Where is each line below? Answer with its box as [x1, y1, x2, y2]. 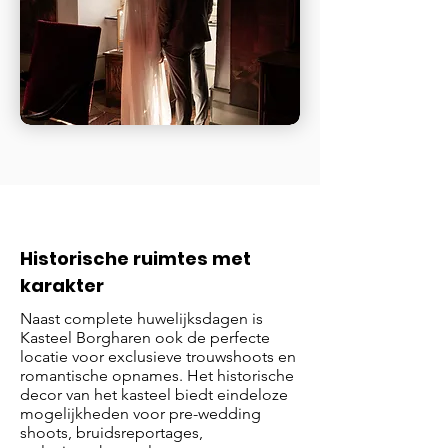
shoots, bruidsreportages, [20, 423, 203, 442]
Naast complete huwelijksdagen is [20, 309, 263, 328]
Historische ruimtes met [20, 246, 251, 271]
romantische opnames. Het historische [20, 366, 294, 385]
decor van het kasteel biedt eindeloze [20, 385, 288, 404]
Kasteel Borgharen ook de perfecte [20, 328, 270, 347]
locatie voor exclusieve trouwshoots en [20, 347, 296, 366]
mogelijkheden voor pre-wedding [20, 404, 261, 423]
